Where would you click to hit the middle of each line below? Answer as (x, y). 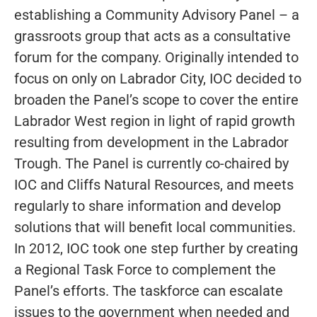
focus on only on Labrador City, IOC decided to (158, 78)
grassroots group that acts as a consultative (152, 36)
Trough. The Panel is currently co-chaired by (151, 163)
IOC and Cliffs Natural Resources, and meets (154, 184)
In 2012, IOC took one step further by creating (156, 248)
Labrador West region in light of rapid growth (155, 121)
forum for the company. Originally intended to (156, 57)
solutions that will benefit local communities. (155, 227)
